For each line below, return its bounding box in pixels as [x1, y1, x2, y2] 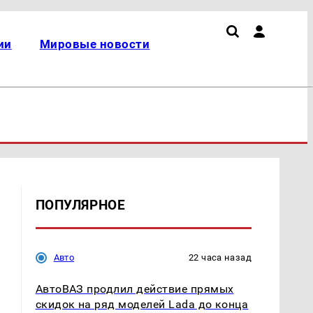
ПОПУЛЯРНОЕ [35, 196, 126, 213]
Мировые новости [39, 37, 150, 51]
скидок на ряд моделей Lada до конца [35, 297, 249, 311]
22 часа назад [189, 252, 252, 263]
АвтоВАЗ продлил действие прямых [35, 282, 234, 296]
